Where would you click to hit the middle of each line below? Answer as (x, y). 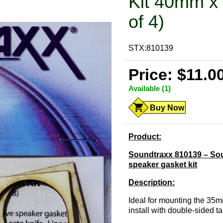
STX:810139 (151, 48)
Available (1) (150, 89)
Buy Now (167, 108)
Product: (145, 137)
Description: (152, 183)
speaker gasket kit (163, 165)
